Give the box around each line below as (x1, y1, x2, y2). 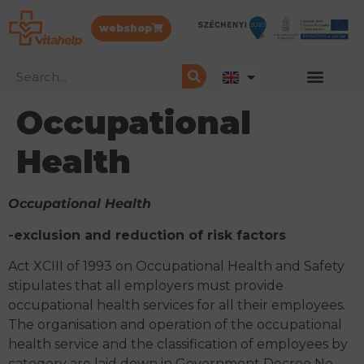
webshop (99, 21, 152, 34)
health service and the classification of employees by (8, 336, 348, 353)
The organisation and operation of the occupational (8, 317, 342, 333)
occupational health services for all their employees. (8, 297, 345, 314)
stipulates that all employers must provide (8, 278, 284, 294)
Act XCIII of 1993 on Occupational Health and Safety (8, 258, 344, 275)
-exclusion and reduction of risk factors (8, 227, 286, 243)
